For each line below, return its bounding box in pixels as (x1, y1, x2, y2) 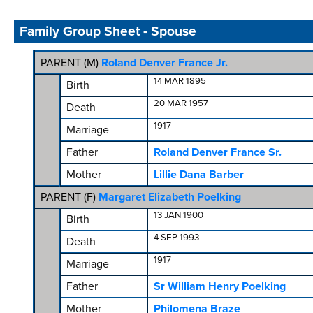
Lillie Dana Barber (153, 168, 244, 182)
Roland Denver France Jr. (101, 56, 228, 70)
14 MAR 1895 (153, 75, 206, 87)
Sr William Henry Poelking (153, 279, 286, 293)
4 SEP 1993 (153, 232, 199, 243)
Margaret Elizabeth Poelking (98, 190, 241, 204)
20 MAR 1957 (153, 98, 208, 109)
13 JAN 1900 (153, 210, 203, 221)
